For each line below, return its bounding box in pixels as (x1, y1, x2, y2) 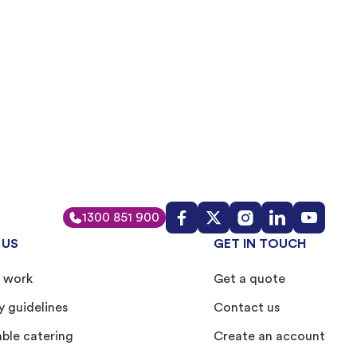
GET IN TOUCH (214, 237, 306, 251)
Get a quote (214, 273, 285, 286)
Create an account (214, 330, 325, 343)
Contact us (214, 301, 280, 315)
